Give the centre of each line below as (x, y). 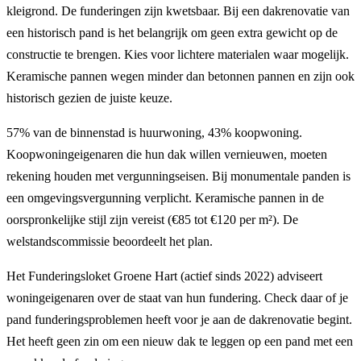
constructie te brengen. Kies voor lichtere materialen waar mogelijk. (178, 54)
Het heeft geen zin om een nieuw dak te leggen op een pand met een (180, 341)
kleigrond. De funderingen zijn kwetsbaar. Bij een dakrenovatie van (178, 10)
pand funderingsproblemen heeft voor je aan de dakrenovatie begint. (179, 319)
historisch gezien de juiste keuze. (89, 98)
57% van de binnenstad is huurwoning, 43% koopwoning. (154, 132)
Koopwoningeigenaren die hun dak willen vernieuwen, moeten (167, 154)
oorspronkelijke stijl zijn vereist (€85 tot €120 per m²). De (152, 219)
